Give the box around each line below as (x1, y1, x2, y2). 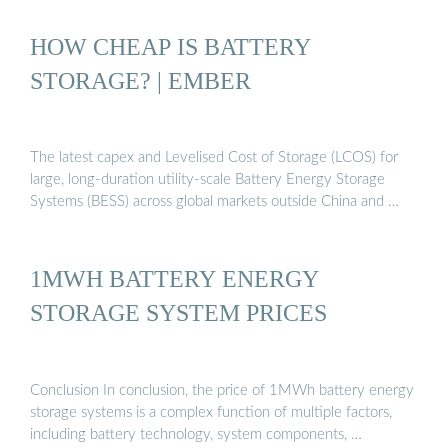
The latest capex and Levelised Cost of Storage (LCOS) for (30, 150, 398, 166)
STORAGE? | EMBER (30, 66, 251, 94)
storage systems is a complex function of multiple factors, (30, 404, 392, 420)
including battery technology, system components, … (30, 426, 362, 442)
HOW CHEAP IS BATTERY (30, 32, 311, 60)
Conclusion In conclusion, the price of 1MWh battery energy (30, 382, 414, 398)
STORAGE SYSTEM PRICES (30, 299, 327, 327)
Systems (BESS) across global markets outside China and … (30, 194, 399, 210)
